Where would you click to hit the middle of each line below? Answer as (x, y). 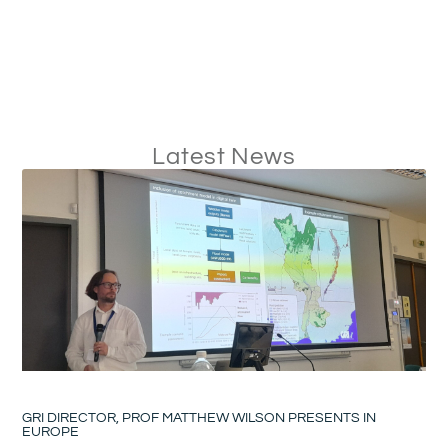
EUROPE (51, 432)
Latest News (224, 157)
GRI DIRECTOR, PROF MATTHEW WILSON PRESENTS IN (199, 418)
